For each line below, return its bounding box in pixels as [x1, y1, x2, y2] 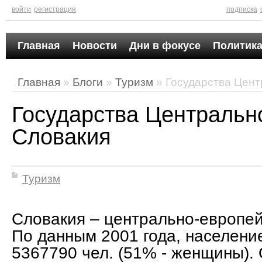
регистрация [34, 5, 76, 13]
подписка [226, 5, 257, 13]
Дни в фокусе [129, 40, 201, 51]
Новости [73, 40, 117, 51]
